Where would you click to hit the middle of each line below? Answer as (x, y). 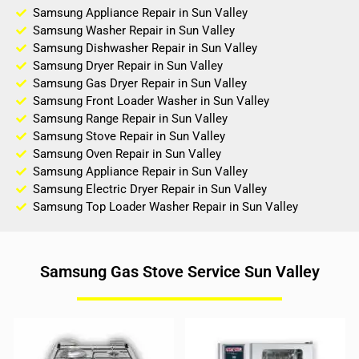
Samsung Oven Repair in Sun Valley (127, 154)
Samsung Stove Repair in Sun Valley (129, 137)
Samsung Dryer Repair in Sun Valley (128, 66)
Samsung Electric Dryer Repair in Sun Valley (150, 190)
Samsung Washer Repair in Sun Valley (134, 31)
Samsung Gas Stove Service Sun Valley (179, 272)
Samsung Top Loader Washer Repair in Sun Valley (166, 207)
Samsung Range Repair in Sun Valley (131, 119)
